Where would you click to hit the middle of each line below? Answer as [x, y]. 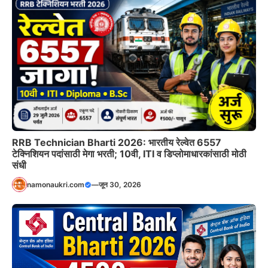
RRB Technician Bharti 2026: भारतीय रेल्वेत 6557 [117, 143]
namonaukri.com [56, 184]
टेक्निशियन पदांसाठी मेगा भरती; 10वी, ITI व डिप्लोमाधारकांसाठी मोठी [129, 154]
